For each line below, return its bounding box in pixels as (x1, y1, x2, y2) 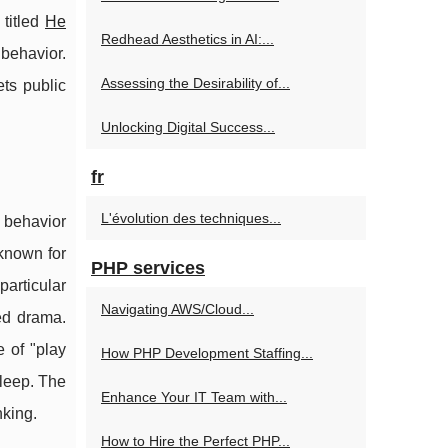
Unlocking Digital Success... (101, 119, 275, 135)
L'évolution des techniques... (101, 210, 281, 226)
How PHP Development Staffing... (101, 345, 313, 361)
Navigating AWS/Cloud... (101, 301, 254, 317)
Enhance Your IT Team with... (101, 389, 287, 405)
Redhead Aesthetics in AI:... (101, 31, 274, 47)
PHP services (91, 258, 205, 278)
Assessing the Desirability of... (101, 75, 290, 91)
